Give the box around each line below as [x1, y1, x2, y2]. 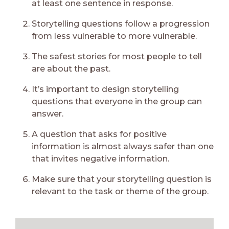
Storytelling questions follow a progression [32, 18, 210, 29]
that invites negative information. [32, 153, 169, 164]
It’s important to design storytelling [32, 84, 179, 94]
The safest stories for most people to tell [32, 51, 202, 61]
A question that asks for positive [32, 129, 167, 139]
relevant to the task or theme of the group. [32, 186, 209, 196]
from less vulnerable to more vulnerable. [32, 31, 197, 41]
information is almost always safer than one [32, 141, 214, 151]
